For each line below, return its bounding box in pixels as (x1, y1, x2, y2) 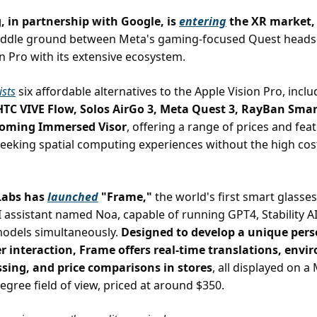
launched (47, 189, 98, 204)
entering (179, 13, 226, 29)
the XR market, (226, 13, 315, 29)
